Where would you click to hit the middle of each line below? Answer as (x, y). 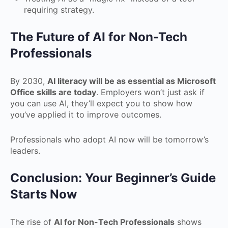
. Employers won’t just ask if (150, 92)
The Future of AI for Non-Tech (99, 37)
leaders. (25, 151)
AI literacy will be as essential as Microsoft (132, 81)
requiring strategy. (59, 10)
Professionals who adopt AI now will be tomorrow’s (109, 139)
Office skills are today (53, 92)
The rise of (32, 222)
